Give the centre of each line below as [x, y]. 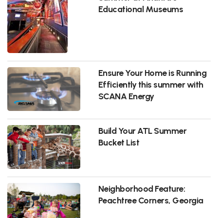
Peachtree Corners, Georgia [151, 200]
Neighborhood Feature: [142, 188]
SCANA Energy [126, 96]
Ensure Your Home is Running [152, 73]
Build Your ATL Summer [142, 130]
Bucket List [119, 142]
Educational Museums [141, 9]
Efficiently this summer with [151, 84]
